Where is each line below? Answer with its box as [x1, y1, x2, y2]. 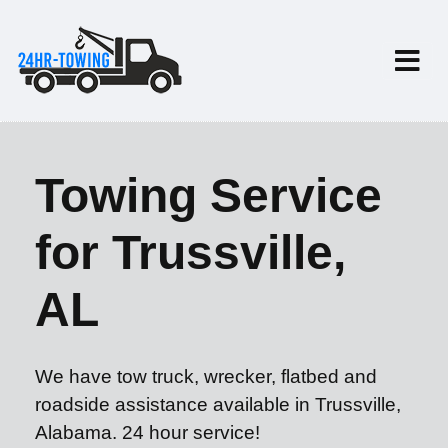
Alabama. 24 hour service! [35, 422, 260, 443]
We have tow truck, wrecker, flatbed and [35, 366, 377, 387]
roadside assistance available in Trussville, [35, 394, 401, 415]
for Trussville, [35, 226, 346, 279]
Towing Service [35, 169, 382, 222]
